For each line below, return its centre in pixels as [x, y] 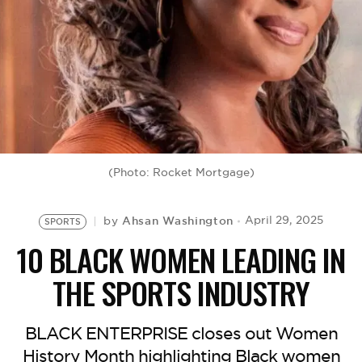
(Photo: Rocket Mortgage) [181, 173]
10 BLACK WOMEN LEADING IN [181, 259]
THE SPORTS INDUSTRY [181, 293]
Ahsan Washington [178, 221]
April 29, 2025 [284, 220]
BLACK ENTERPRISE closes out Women [181, 333]
